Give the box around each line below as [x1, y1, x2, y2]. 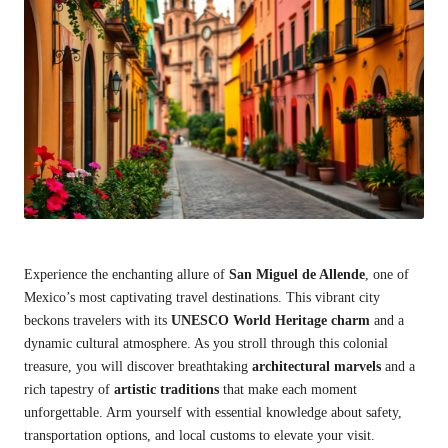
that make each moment [219, 382, 357, 398]
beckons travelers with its [24, 313, 171, 329]
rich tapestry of [24, 382, 114, 398]
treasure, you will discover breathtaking [24, 359, 252, 375]
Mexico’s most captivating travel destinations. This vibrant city [24, 290, 380, 306]
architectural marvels [252, 359, 381, 375]
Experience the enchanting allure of [24, 267, 229, 283]
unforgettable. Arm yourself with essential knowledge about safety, [24, 405, 402, 421]
